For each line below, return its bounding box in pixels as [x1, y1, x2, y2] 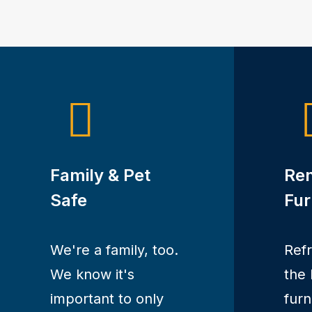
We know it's [50, 266, 134, 283]
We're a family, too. [50, 242, 178, 258]
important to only [50, 290, 164, 307]
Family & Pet [50, 165, 150, 185]
